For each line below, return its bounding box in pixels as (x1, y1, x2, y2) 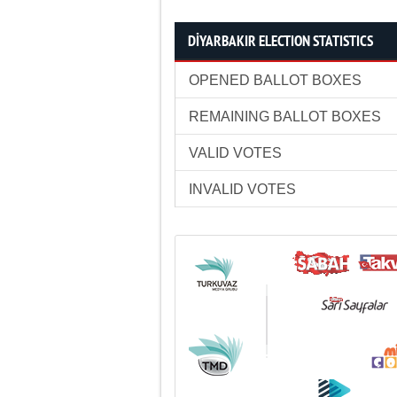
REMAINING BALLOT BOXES (189, 109, 381, 124)
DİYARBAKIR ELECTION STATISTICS (188, 33, 373, 51)
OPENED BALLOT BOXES (189, 73, 362, 88)
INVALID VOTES (189, 182, 296, 197)
